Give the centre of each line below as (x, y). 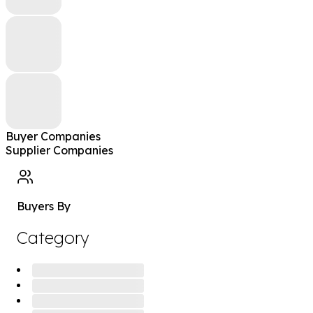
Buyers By (44, 206)
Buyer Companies (53, 136)
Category (53, 237)
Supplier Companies (59, 150)
